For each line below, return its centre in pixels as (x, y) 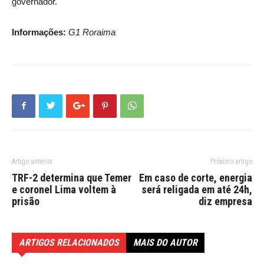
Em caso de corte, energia (196, 177)
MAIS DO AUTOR (165, 242)
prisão (26, 201)
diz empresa (225, 201)
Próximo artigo (231, 161)
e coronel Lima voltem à (64, 189)
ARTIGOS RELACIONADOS (69, 242)
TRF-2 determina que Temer (72, 177)
